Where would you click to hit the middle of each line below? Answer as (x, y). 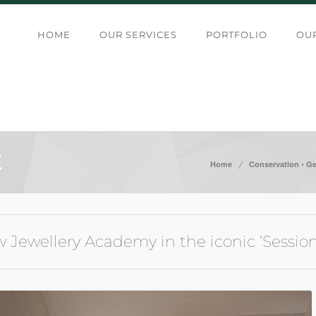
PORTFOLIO (237, 35)
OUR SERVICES (138, 35)
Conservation (274, 164)
